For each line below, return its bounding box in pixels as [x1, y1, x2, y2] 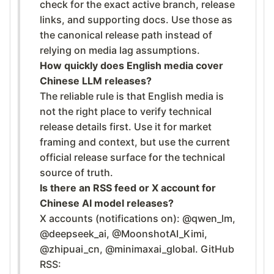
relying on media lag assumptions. [40, 43, 200, 56]
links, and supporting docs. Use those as [40, 13, 232, 26]
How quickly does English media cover [40, 59, 223, 72]
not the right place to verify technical [40, 105, 212, 117]
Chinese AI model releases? [40, 196, 174, 209]
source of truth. [40, 166, 113, 179]
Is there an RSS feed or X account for [40, 181, 216, 194]
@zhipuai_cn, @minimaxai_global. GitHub [40, 242, 234, 255]
